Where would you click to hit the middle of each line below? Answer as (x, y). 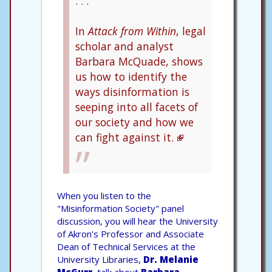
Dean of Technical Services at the (126, 246)
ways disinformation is (132, 91)
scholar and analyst (124, 46)
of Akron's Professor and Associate (131, 233)
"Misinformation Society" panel (121, 208)
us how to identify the (131, 76)
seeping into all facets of (137, 107)
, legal (191, 31)
